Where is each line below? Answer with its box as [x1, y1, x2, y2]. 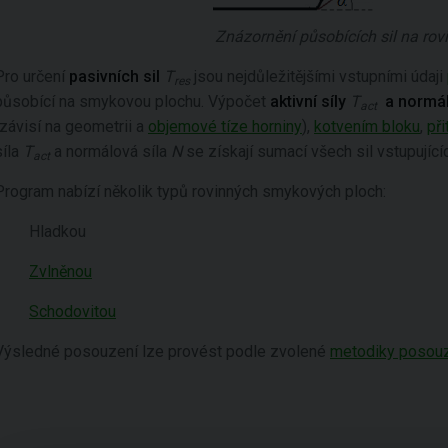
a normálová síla [50, 142, 171, 161]
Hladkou [29, 222, 86, 241]
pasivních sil [69, 67, 164, 86]
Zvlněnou [29, 262, 92, 281]
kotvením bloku [314, 117, 420, 136]
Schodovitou [29, 302, 116, 321]
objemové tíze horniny [148, 117, 302, 136]
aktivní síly [266, 92, 350, 111]
